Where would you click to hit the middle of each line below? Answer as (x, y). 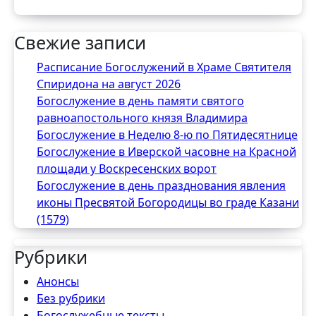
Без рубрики (71, 298)
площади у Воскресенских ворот (127, 168)
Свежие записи (80, 42)
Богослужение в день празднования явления (161, 185)
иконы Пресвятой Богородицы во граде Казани (168, 202)
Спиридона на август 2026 (109, 84)
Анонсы (58, 281)
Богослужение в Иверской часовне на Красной (166, 151)
